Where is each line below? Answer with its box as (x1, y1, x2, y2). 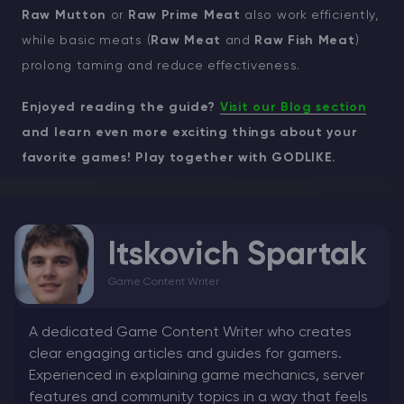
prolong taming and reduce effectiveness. (22, 59, 300, 72)
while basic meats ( (22, 33, 151, 47)
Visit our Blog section (219, 100, 367, 114)
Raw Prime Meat (127, 8, 241, 22)
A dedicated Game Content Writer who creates (29, 325, 352, 340)
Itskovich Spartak (108, 238, 367, 271)
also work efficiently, (240, 8, 379, 22)
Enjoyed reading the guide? (22, 100, 220, 114)
